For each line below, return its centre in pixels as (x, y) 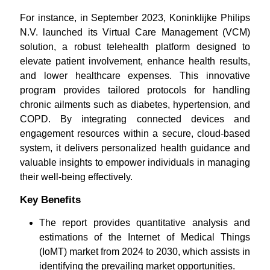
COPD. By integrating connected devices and (135, 119)
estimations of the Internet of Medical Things (145, 237)
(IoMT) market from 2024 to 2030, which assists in (145, 252)
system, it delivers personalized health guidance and (135, 148)
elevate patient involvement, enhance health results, (135, 61)
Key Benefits (50, 200)
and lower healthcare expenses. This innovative (135, 76)
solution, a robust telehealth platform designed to (135, 47)
